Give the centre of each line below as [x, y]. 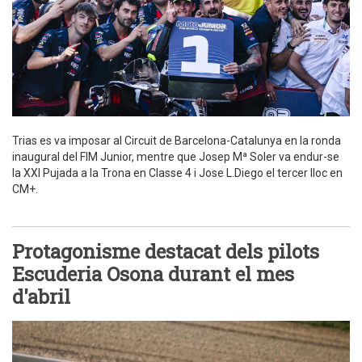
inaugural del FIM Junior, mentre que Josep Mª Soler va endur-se [176, 156]
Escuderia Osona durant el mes [153, 274]
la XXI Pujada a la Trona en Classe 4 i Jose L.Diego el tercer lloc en [177, 173]
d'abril [41, 296]
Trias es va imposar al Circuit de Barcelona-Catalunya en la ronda [177, 140]
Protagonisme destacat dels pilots [166, 251]
